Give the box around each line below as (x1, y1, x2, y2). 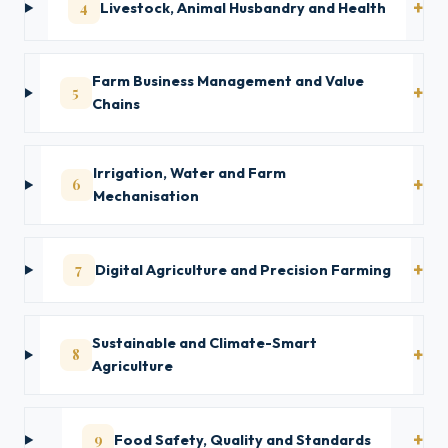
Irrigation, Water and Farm (92, 164, 286, 182)
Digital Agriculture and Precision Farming (94, 260, 391, 279)
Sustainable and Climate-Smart (92, 334, 318, 352)
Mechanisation (92, 187, 199, 205)
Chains (91, 95, 140, 113)
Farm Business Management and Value (91, 72, 364, 90)
